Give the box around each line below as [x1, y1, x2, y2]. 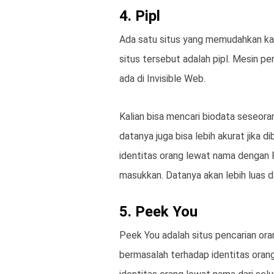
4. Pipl [119, 7, 160, 25]
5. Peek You [119, 203, 198, 221]
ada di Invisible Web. [119, 73, 206, 85]
